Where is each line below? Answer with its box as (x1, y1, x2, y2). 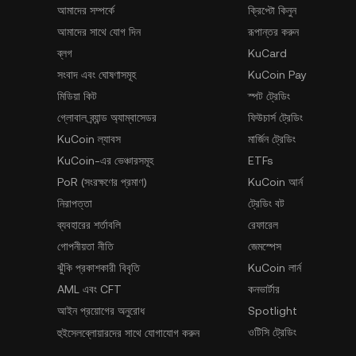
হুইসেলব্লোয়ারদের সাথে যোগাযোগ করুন (57, 327, 199, 339)
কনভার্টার (248, 283, 280, 296)
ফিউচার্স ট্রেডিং (248, 111, 303, 124)
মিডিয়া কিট (57, 90, 97, 103)
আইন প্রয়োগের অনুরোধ (57, 304, 145, 317)
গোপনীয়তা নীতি (57, 240, 114, 253)
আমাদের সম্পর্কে (57, 4, 114, 17)
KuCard (248, 47, 287, 60)
